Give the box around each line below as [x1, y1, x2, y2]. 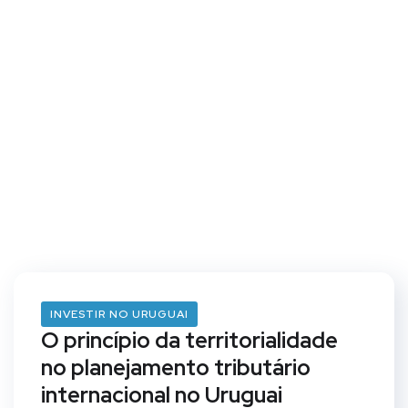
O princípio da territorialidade [41, 326, 338, 354]
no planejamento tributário [41, 353, 311, 382]
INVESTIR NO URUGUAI [50, 307, 189, 321]
